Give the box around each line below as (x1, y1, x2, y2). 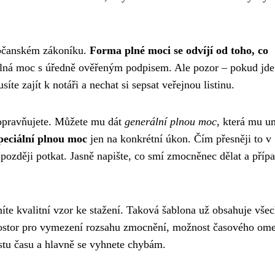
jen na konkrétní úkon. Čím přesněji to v (87, 132, 271, 145)
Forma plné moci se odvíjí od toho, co (90, 44, 268, 56)
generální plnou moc (125, 115, 217, 128)
